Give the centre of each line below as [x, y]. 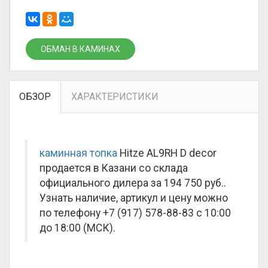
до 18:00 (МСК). [77, 228]
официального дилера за [102, 183]
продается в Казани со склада [114, 168]
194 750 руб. [194, 183]
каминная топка [78, 153]
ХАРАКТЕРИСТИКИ [115, 97]
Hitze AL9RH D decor [167, 153]
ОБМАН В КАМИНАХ [80, 49]
